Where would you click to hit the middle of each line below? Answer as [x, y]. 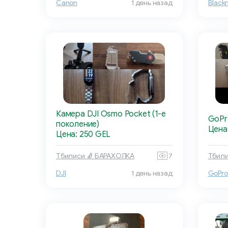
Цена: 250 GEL [83, 135]
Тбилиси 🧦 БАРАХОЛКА [95, 156]
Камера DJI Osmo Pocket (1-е [111, 114]
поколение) [78, 124]
